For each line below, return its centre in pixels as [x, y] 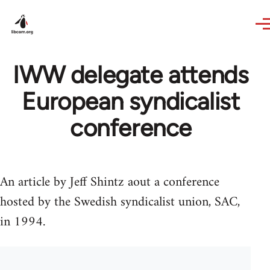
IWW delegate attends [131, 75]
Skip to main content [58, 8]
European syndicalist [131, 101]
